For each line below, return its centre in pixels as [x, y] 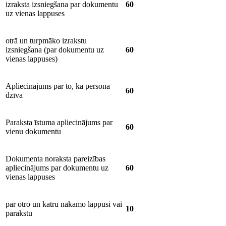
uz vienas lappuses [35, 13]
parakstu [19, 213]
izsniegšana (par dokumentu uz [55, 49]
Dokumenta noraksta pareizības [55, 158]
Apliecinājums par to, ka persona [58, 86]
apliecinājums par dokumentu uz [57, 167]
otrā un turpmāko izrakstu [46, 40]
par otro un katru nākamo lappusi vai [64, 204]
